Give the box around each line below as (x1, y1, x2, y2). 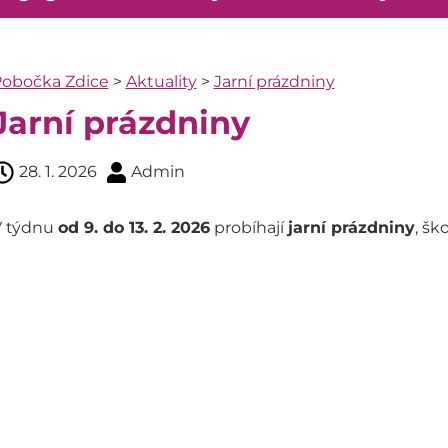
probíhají (209, 218, 288, 238)
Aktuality (125, 72, 197, 91)
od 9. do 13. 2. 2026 (57, 218, 210, 238)
